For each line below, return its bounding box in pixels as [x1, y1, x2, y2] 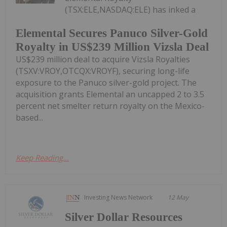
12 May [168, 193, 189, 202]
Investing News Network [84, 193, 153, 202]
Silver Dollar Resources [65, 210, 183, 223]
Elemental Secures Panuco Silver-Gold [16, 26, 208, 40]
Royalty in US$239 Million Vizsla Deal [16, 40, 209, 53]
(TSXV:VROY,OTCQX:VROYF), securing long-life [16, 65, 190, 77]
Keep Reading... [16, 152, 69, 163]
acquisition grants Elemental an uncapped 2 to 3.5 [16, 88, 204, 100]
